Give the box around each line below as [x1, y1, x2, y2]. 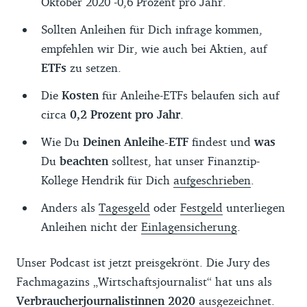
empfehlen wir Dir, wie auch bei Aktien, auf [41, 41, 267, 56]
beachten [60, 153, 108, 168]
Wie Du [41, 134, 83, 149]
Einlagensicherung [141, 219, 237, 234]
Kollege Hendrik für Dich [41, 173, 173, 187]
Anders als [41, 200, 99, 214]
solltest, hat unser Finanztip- [108, 153, 260, 168]
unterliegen [223, 200, 285, 214]
